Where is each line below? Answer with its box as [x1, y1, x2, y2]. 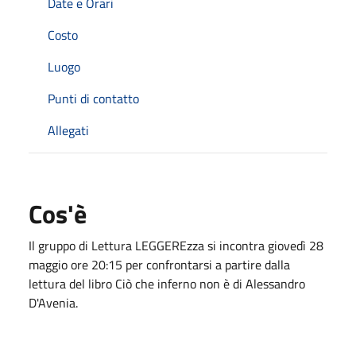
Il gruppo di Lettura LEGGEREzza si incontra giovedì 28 [29, 235, 323, 255]
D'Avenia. [29, 292, 78, 312]
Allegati [48, 120, 89, 140]
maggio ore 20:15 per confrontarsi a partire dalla [29, 254, 290, 274]
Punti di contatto [48, 88, 139, 108]
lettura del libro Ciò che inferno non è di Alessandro [29, 273, 305, 293]
